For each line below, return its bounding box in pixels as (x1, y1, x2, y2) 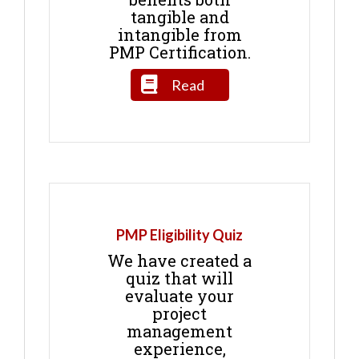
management (127, 320, 232, 341)
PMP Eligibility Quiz (116, 225, 243, 244)
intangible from (117, 23, 242, 45)
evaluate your (125, 284, 234, 306)
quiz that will (126, 267, 233, 288)
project (152, 302, 207, 324)
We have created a (107, 249, 252, 271)
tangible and (130, 6, 229, 27)
